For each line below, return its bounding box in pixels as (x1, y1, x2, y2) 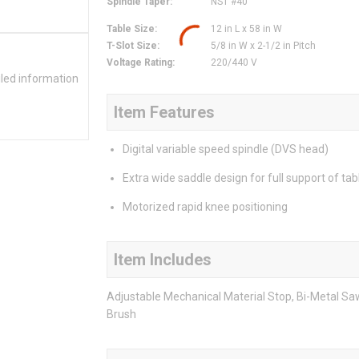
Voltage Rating (107, 57, 172, 69)
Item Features (114, 103, 215, 123)
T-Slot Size (107, 40, 157, 52)
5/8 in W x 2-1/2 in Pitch (211, 40, 316, 52)
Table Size (107, 23, 155, 35)
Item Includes (114, 250, 212, 270)
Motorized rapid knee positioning (123, 200, 288, 214)
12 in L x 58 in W (211, 23, 282, 35)
